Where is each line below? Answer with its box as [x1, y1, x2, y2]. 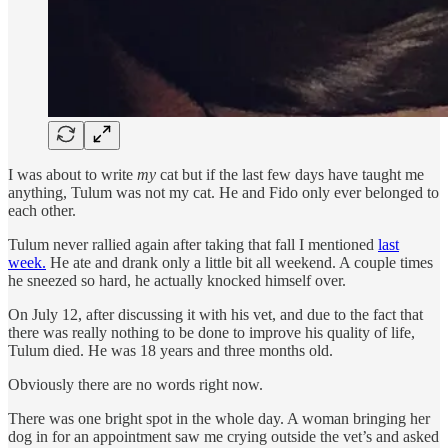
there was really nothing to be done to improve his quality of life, [8, 323, 415, 341]
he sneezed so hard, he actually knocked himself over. [8, 271, 346, 289]
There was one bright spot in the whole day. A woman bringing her [8, 409, 430, 427]
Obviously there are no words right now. [8, 375, 263, 393]
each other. [8, 201, 76, 219]
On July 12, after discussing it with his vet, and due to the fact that [8, 305, 423, 323]
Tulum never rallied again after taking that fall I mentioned [8, 235, 378, 253]
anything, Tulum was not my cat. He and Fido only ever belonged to [8, 183, 439, 201]
